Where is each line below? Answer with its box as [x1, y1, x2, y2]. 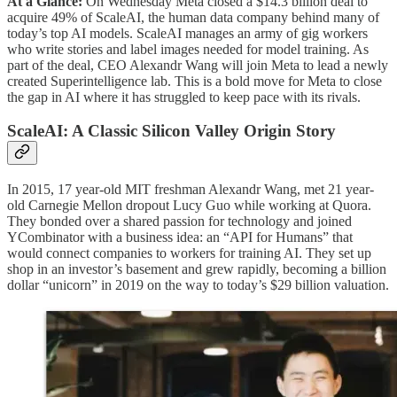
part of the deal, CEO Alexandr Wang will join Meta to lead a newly [7, 57, 388, 73]
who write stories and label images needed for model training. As [7, 41, 369, 57]
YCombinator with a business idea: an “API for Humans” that [7, 229, 353, 245]
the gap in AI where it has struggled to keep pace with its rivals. [7, 89, 361, 105]
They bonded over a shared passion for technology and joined [7, 213, 352, 229]
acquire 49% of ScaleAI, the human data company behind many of [7, 9, 379, 25]
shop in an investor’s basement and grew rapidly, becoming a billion [7, 261, 386, 276]
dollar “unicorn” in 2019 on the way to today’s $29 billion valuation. [7, 276, 389, 292]
